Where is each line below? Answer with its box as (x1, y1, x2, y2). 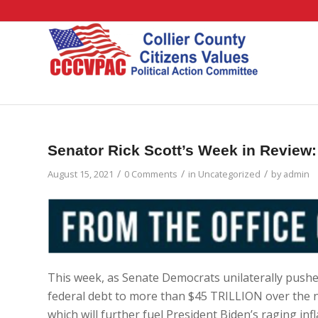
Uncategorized (198, 168, 261, 180)
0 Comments (124, 168, 177, 180)
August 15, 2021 (48, 168, 114, 180)
